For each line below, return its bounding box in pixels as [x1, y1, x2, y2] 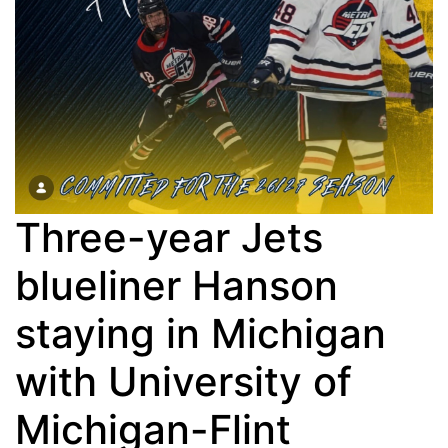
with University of [15, 357, 352, 407]
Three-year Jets [15, 213, 323, 263]
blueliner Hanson [15, 261, 338, 311]
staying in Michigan [15, 309, 386, 359]
